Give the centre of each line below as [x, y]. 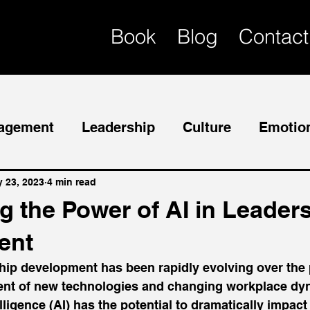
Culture [207, 127]
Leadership [118, 127]
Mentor [39, 183]
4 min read [72, 182]
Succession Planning [159, 183]
